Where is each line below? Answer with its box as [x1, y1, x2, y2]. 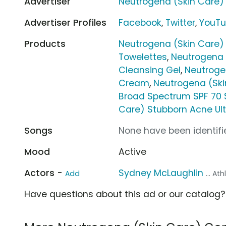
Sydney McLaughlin [119, 166, 204, 179]
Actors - [24, 166, 65, 179]
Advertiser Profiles [24, 16, 106, 29]
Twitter [165, 16, 196, 29]
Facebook [119, 16, 162, 29]
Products [24, 37, 66, 50]
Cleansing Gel [119, 64, 181, 76]
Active [119, 145, 147, 158]
